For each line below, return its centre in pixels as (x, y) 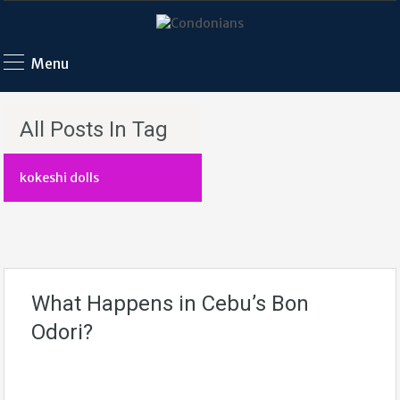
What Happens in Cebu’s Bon (170, 304)
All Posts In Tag (94, 129)
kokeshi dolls (59, 178)
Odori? (62, 332)
